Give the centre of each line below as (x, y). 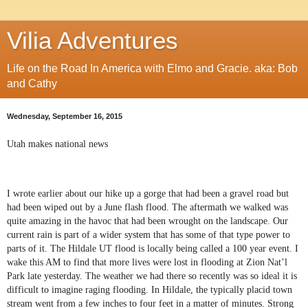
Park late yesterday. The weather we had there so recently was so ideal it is (152, 276)
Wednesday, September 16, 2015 (65, 116)
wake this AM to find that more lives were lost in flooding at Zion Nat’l (147, 262)
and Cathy (32, 84)
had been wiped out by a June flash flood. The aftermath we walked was (147, 207)
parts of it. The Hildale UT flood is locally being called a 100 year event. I (153, 248)
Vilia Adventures (92, 41)
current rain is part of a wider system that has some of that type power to (148, 234)
